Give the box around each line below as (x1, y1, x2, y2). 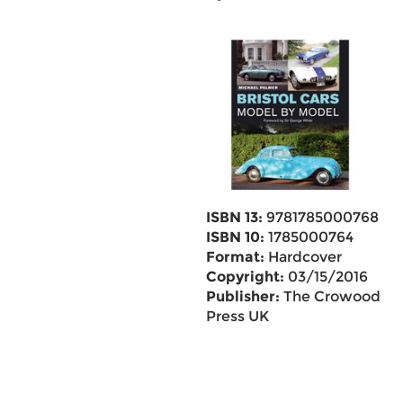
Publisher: (205, 288, 280, 305)
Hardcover (264, 248, 342, 265)
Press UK (205, 308, 269, 325)
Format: (205, 248, 264, 265)
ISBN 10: (205, 228, 264, 246)
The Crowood (279, 288, 381, 305)
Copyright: (205, 268, 284, 285)
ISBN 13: (205, 209, 263, 226)
